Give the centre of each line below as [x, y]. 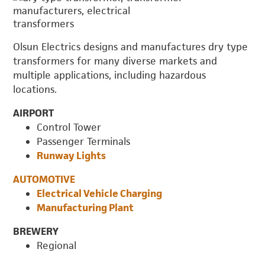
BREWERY [36, 231]
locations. [35, 89]
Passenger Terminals [84, 141]
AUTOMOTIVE [44, 179]
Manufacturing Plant [85, 207]
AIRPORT [34, 113]
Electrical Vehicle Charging [100, 193]
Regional [57, 245]
